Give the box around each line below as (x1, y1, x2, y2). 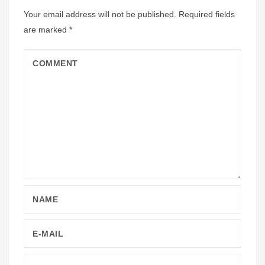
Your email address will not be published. (24, 9, 176, 19)
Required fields (179, 9, 235, 19)
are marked (24, 25, 69, 34)
